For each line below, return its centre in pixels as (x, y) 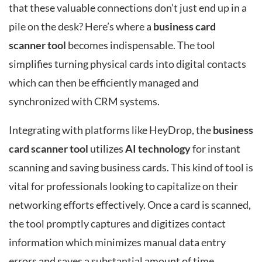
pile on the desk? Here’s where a (81, 26)
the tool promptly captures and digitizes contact (117, 224)
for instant (216, 149)
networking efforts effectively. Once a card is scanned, (130, 205)
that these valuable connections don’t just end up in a (128, 8)
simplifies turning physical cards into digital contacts (127, 64)
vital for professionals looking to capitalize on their (123, 187)
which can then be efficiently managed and (104, 82)
